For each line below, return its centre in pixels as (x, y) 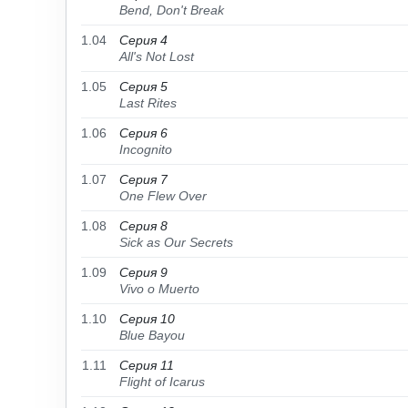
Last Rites (148, 103)
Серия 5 (143, 87)
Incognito (146, 149)
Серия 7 (143, 179)
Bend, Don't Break (172, 10)
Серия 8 (143, 226)
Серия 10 (147, 319)
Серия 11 (147, 365)
